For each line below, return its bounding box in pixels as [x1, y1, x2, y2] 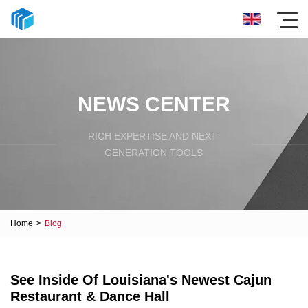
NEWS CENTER [78, 92, 230, 115]
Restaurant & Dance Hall [10, 289, 170, 304]
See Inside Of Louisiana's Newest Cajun [10, 272, 272, 287]
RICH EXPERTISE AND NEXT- [87, 130, 220, 142]
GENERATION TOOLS [104, 146, 203, 158]
